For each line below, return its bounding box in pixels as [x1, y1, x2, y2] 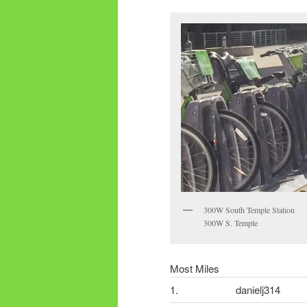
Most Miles [170, 261, 219, 276]
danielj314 [236, 282, 280, 297]
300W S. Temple [204, 217, 258, 228]
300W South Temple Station [204, 204, 295, 215]
